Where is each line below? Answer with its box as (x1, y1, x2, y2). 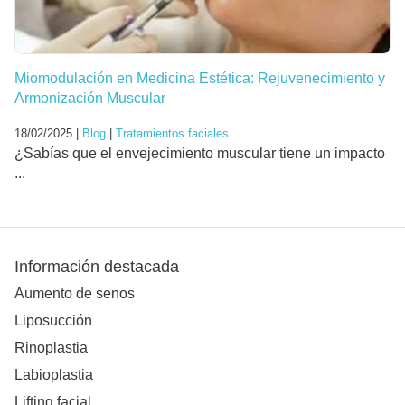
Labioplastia (14, 367, 93, 383)
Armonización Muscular (14, 89, 165, 106)
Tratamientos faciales (116, 126, 229, 140)
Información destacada (14, 257, 179, 276)
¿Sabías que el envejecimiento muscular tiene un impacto (14, 145, 385, 161)
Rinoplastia (14, 340, 88, 356)
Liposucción (14, 313, 92, 329)
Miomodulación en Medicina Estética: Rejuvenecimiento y (14, 70, 385, 86)
